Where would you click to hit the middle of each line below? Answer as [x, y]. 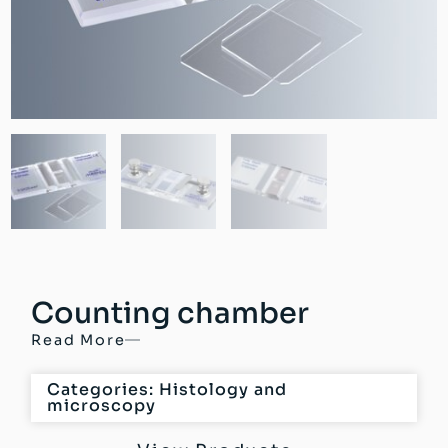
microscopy [102, 406]
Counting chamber [170, 313]
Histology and [223, 390]
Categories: [103, 390]
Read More [78, 339]
